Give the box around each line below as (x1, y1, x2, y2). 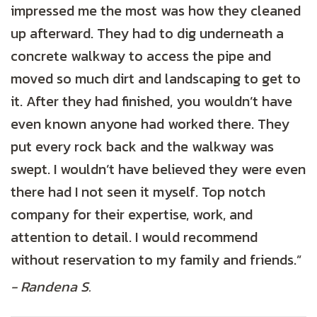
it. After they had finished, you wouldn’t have (11, 91, 292, 113)
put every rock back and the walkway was (11, 136, 274, 158)
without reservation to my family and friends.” (11, 249, 301, 271)
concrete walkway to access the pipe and (11, 45, 271, 67)
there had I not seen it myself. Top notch (11, 181, 265, 203)
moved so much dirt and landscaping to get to (11, 68, 301, 90)
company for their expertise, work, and (11, 204, 253, 226)
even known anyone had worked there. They (11, 113, 289, 135)
